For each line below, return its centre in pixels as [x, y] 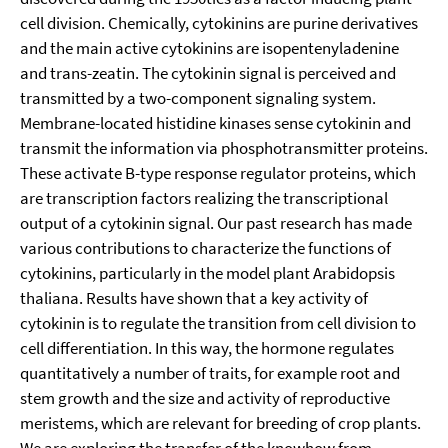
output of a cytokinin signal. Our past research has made [216, 223]
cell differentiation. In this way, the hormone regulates [207, 348]
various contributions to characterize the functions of [205, 248]
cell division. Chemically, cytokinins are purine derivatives [219, 23]
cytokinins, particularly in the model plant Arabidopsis [207, 273]
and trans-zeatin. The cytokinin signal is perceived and [208, 73]
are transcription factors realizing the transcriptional [204, 198]
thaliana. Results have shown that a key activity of [194, 298]
